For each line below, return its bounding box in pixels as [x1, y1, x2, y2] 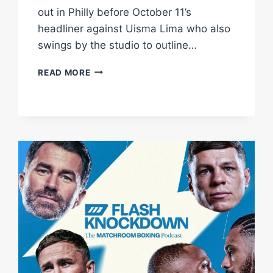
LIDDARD [90, 192, 130, 202]
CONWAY [90, 166, 131, 177]
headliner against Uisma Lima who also [38, 22, 231, 35]
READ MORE [38, 67, 91, 77]
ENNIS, [90, 141, 120, 151]
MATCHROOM [90, 256, 151, 266]
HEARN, [90, 115, 124, 126]
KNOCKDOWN [90, 230, 151, 241]
